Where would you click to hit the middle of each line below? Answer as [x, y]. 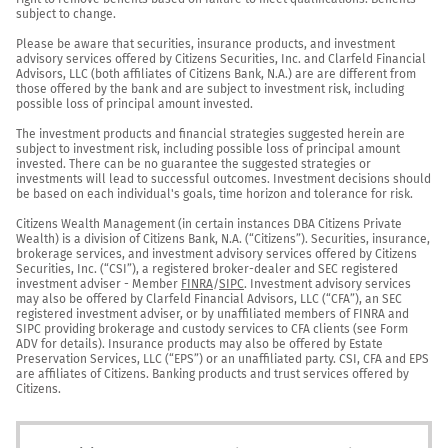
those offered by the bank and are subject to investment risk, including [210, 89]
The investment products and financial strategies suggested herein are [210, 134]
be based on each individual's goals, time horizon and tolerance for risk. [214, 194]
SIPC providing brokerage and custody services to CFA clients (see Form [212, 329]
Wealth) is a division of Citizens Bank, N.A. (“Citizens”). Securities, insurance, [223, 239]
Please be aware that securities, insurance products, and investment [205, 44]
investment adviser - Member [98, 284]
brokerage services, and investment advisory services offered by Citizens [216, 254]
